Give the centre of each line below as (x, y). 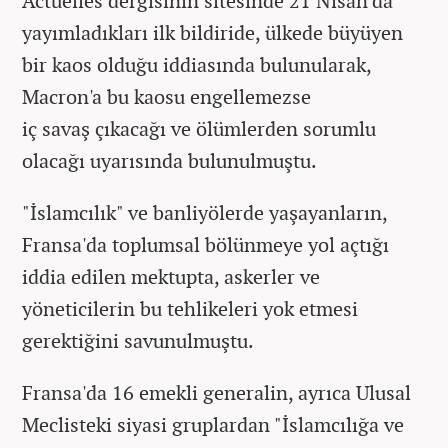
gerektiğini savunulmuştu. (138, 340)
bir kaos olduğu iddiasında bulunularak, (196, 64)
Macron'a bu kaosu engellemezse (166, 96)
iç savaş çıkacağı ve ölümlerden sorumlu (199, 128)
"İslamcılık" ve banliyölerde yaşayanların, (204, 212)
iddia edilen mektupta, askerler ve (171, 276)
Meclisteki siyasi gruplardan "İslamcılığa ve (213, 424)
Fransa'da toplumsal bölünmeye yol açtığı (205, 244)
